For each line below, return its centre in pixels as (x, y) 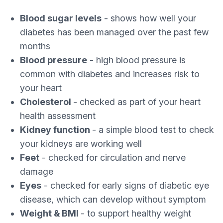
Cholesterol (47, 102)
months (35, 46)
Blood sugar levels (61, 18)
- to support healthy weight (136, 213)
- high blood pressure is (136, 60)
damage (37, 171)
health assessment (58, 116)
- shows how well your (149, 18)
